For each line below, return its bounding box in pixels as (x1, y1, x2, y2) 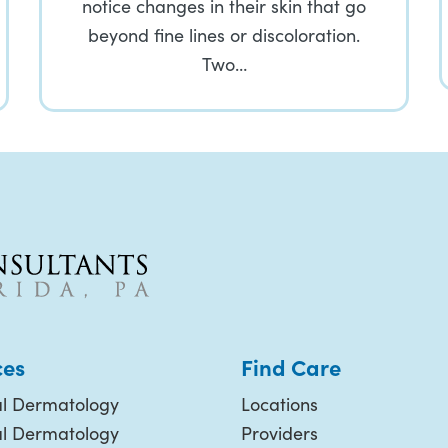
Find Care (241, 351, 341, 382)
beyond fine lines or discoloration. (88, 23, 360, 47)
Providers (241, 421, 318, 445)
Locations (241, 392, 318, 416)
